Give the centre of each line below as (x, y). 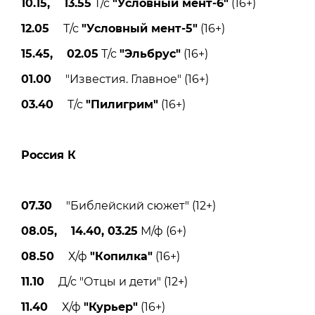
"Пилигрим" (122, 105)
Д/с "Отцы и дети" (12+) (116, 282)
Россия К (49, 155)
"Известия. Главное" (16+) (130, 79)
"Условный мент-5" (140, 29)
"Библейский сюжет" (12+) (134, 206)
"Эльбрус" (150, 54)
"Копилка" (121, 257)
